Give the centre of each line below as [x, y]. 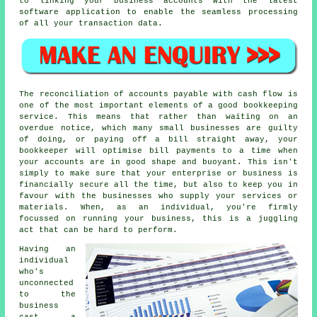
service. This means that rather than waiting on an [158, 116]
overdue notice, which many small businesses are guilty [158, 128]
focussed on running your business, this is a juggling [158, 218]
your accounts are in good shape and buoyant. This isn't [158, 162]
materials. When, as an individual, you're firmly [158, 207]
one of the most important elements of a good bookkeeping [158, 105]
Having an [47, 249]
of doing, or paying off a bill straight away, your [158, 139]
